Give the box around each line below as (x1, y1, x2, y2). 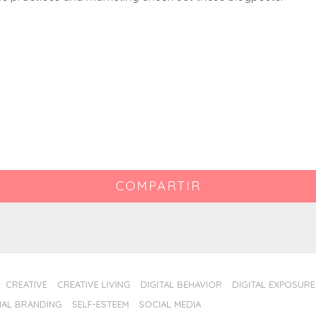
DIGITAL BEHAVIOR (140, 279, 222, 291)
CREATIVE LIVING (57, 279, 130, 291)
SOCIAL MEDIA (139, 298, 201, 310)
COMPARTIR (115, 178, 201, 194)
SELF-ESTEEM (72, 298, 129, 310)
